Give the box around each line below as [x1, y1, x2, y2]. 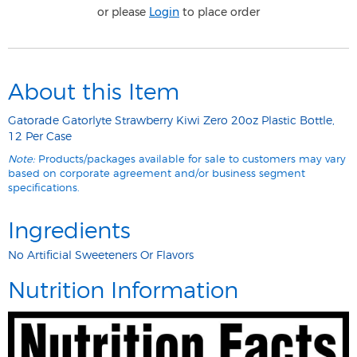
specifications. [8, 183, 80, 194]
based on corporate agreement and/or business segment [8, 169, 305, 179]
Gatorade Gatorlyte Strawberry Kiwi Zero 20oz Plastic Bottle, [8, 116, 335, 127]
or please [97, 5, 149, 19]
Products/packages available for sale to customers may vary [35, 155, 346, 165]
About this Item [8, 82, 179, 104]
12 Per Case [8, 131, 72, 143]
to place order [179, 5, 260, 19]
